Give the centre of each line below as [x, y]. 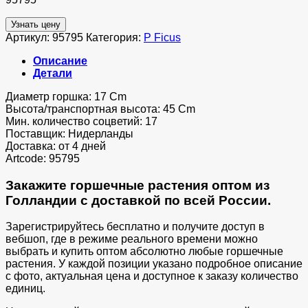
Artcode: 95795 [43, 158]
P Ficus [162, 37]
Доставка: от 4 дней [56, 146]
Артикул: [29, 37]
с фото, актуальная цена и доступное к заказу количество [152, 276]
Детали [53, 73]
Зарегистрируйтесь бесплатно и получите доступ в [135, 227]
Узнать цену [36, 24]
